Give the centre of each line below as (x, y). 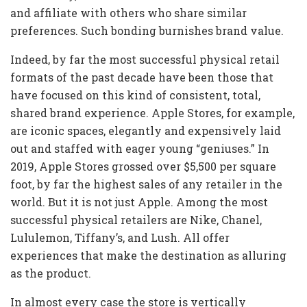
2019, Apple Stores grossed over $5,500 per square (143, 167)
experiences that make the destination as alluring (148, 256)
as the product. (51, 273)
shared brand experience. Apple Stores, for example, (152, 113)
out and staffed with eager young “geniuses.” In (140, 149)
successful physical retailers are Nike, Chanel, (136, 220)
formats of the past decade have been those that (142, 77)
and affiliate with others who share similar (128, 13)
